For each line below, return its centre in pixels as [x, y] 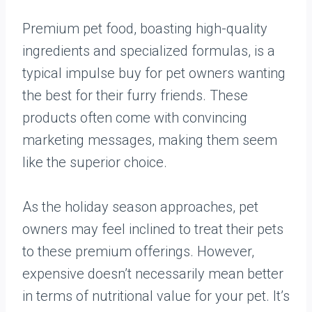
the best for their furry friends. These [135, 95]
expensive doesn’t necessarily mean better [153, 274]
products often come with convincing [135, 118]
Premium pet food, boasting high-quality [145, 29]
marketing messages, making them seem [150, 140]
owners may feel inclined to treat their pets [153, 229]
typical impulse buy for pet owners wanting [154, 73]
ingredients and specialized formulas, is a [149, 51]
